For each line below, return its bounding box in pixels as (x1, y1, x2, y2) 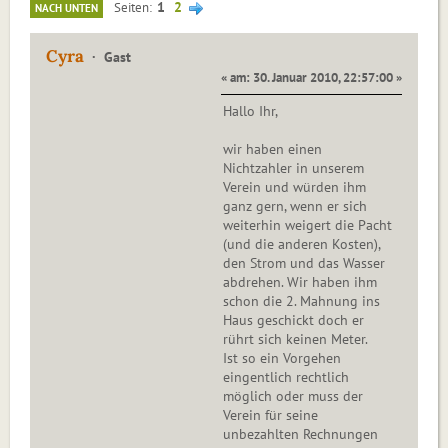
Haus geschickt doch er (223, 311, 364, 330)
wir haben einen (223, 140, 322, 159)
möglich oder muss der (223, 387, 363, 406)
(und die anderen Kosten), (223, 235, 381, 254)
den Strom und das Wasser (223, 254, 385, 273)
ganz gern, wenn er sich (223, 197, 367, 216)
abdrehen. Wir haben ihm (223, 273, 377, 292)
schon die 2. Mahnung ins (223, 292, 380, 311)
